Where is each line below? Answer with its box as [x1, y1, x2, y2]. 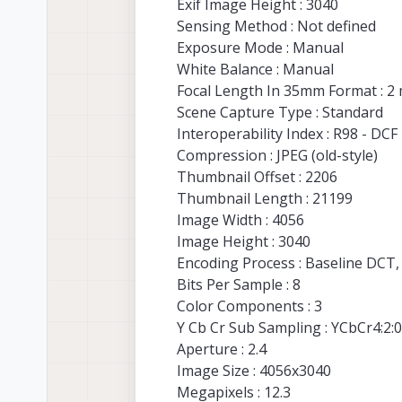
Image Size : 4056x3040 [177, 361, 331, 381]
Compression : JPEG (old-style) [177, 145, 378, 166]
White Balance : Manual [177, 59, 334, 80]
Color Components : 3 [177, 296, 322, 317]
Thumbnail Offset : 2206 [177, 167, 337, 188]
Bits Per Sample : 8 [177, 275, 301, 295]
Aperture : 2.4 [177, 339, 267, 360]
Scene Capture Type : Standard [177, 102, 383, 123]
